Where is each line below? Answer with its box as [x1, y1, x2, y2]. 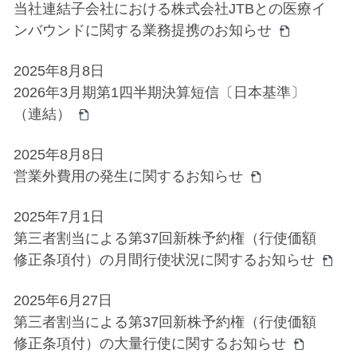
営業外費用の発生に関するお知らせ [13, 168, 243, 184]
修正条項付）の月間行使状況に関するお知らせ [13, 252, 315, 268]
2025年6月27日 [13, 292, 112, 308]
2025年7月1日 [13, 209, 104, 225]
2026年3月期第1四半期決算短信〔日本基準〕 [13, 84, 305, 100]
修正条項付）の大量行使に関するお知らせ [13, 335, 286, 351]
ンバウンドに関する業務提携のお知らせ [13, 22, 272, 38]
